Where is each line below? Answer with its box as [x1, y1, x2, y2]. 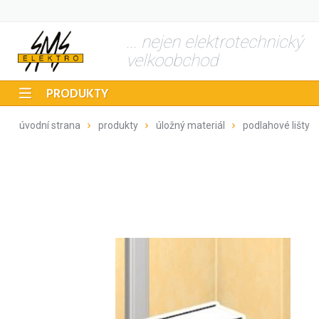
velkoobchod [126, 51, 218, 70]
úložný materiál [156, 120, 225, 132]
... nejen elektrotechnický [126, 32, 303, 52]
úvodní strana [19, 120, 80, 132]
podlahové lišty [243, 120, 310, 132]
